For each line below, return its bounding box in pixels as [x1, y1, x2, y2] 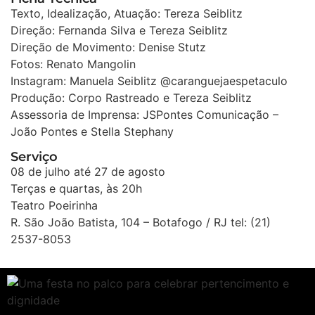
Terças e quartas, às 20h [11, 181, 142, 195]
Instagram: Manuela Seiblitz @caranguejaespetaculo [11, 74, 288, 89]
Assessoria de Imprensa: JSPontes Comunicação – [11, 108, 278, 122]
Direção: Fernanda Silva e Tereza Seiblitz [11, 23, 228, 38]
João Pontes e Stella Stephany [11, 124, 174, 139]
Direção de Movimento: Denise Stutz [11, 40, 206, 55]
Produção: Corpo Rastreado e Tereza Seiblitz [11, 91, 252, 105]
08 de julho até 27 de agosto [11, 164, 165, 179]
